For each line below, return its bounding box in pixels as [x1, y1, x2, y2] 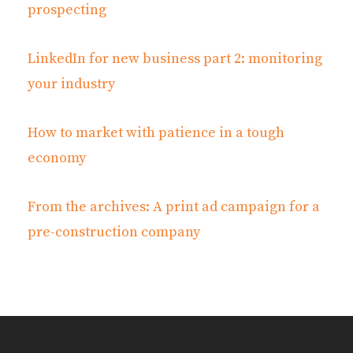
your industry [28, 74, 115, 93]
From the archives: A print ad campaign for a [28, 197, 320, 216]
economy [28, 148, 86, 167]
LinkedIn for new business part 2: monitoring [28, 49, 322, 68]
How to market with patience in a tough [28, 123, 284, 142]
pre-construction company [28, 222, 200, 241]
